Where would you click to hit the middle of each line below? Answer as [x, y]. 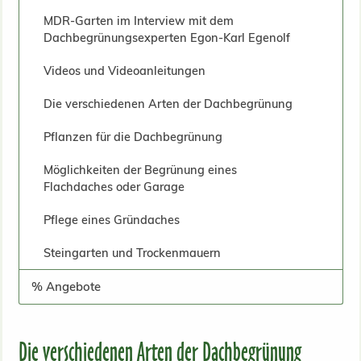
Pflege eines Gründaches [111, 220]
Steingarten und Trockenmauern [132, 253]
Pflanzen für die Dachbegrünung [133, 137]
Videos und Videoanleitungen [124, 71]
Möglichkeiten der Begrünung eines [140, 170]
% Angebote [66, 286]
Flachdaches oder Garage [114, 187]
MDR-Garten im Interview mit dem [138, 21]
